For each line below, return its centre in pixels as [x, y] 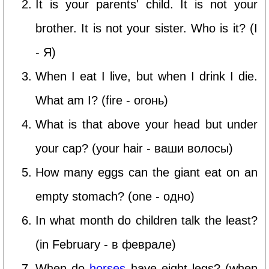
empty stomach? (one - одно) [115, 196]
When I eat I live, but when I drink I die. [147, 76]
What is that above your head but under [147, 124]
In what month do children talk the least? [147, 220]
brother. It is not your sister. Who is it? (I [147, 28]
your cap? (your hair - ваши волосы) [134, 148]
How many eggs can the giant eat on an [147, 172]
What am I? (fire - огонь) [102, 100]
